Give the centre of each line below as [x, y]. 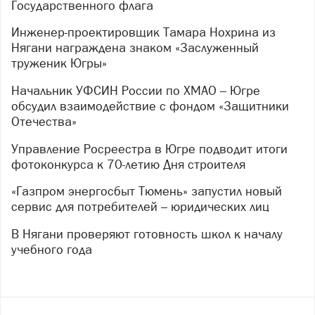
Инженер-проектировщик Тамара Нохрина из [15, 32]
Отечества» [44, 122]
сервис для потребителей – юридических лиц [140, 207]
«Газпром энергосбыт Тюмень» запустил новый [17, 191]
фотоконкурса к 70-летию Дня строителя [128, 164]
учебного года [52, 249]
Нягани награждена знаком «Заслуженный [135, 48]
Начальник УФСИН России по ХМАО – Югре [15, 91]
